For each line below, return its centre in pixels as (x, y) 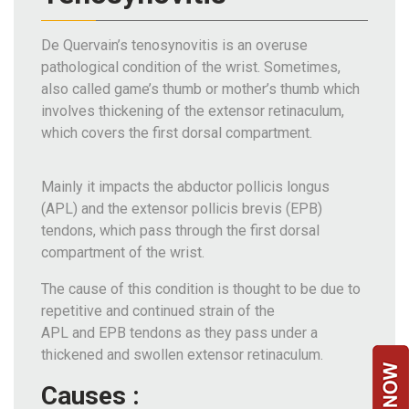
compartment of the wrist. (123, 252)
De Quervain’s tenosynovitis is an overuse (174, 45)
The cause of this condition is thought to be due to (201, 288)
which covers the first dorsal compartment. (177, 132)
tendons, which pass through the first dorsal (180, 230)
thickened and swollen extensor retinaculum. (182, 354)
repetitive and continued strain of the (158, 310)
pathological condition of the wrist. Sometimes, (191, 67)
